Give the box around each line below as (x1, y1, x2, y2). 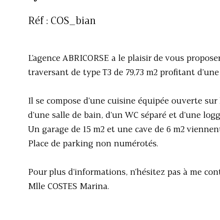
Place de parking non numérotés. (28, 139, 158, 149)
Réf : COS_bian (28, 16, 96, 27)
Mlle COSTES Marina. (28, 182, 109, 192)
